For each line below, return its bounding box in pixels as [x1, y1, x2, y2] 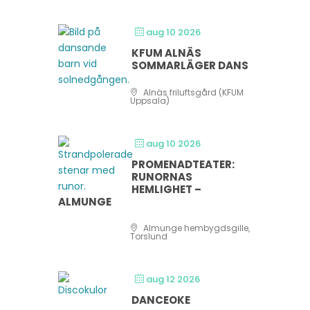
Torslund [130, 230, 167, 242]
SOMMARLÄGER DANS [131, 58, 248, 73]
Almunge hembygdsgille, [141, 222, 250, 234]
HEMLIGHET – [131, 182, 201, 197]
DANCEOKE [131, 293, 190, 307]
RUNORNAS [131, 170, 192, 184]
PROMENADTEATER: [131, 157, 235, 172]
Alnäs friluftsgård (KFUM [141, 86, 244, 98]
